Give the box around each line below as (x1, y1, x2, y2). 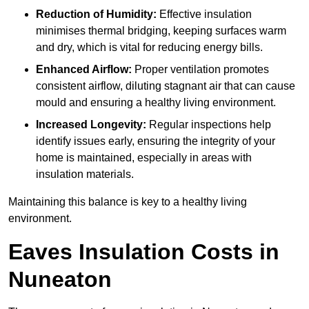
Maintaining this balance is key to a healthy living (8, 196, 247, 208)
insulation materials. (36, 168, 134, 181)
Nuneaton (8, 267, 112, 292)
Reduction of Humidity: (36, 8, 157, 21)
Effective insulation (157, 8, 252, 21)
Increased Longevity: (36, 119, 146, 131)
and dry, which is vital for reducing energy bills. (36, 41, 263, 54)
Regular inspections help (146, 119, 271, 131)
